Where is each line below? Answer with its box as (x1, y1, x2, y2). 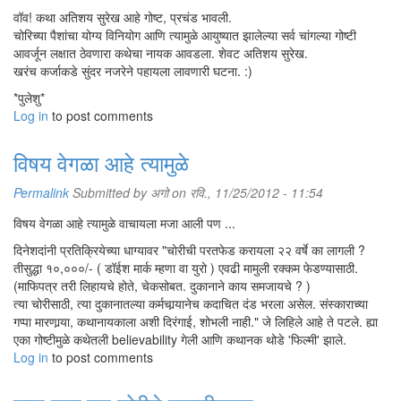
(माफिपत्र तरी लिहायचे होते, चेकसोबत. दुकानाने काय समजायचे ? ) (13, 277, 311, 294)
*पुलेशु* (13, 89, 45, 107)
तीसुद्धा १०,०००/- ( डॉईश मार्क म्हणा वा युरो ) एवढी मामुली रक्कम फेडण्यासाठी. (13, 259, 358, 277)
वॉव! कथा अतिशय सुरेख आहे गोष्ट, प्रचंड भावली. (13, 8, 232, 26)
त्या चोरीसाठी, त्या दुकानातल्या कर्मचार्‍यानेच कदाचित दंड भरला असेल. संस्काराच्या (13, 294, 368, 312)
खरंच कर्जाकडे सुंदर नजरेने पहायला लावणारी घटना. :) (13, 62, 252, 80)
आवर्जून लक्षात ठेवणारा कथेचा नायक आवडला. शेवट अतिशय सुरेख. (13, 44, 308, 62)
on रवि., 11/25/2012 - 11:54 (168, 183, 323, 201)
